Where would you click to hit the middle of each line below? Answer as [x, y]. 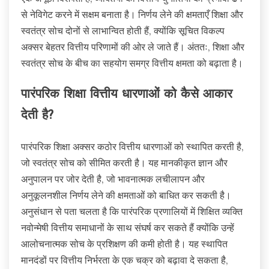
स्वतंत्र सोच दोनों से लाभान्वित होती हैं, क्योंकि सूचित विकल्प [123, 31]
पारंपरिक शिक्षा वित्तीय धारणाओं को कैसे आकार [127, 95]
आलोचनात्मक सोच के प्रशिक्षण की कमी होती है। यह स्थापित [124, 243]
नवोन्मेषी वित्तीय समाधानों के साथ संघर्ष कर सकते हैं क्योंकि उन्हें [128, 227]
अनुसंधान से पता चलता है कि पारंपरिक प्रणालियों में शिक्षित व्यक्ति [132, 211]
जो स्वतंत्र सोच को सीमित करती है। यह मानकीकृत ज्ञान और [124, 162]
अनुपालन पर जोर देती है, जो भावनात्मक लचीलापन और [113, 179]
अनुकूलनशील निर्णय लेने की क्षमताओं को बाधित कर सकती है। [126, 195]
